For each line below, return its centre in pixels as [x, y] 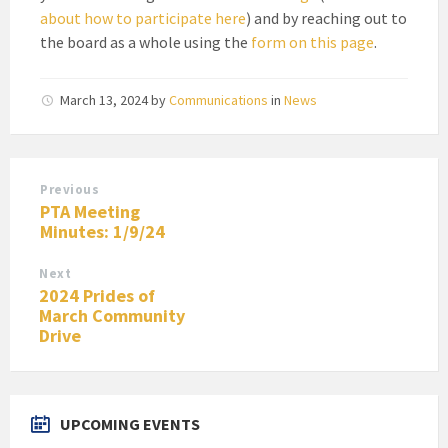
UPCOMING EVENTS [130, 424]
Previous [70, 190]
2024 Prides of [97, 296]
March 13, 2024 [105, 100]
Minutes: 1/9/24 [102, 232]
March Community [112, 316]
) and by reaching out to [326, 18]
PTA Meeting [90, 212]
